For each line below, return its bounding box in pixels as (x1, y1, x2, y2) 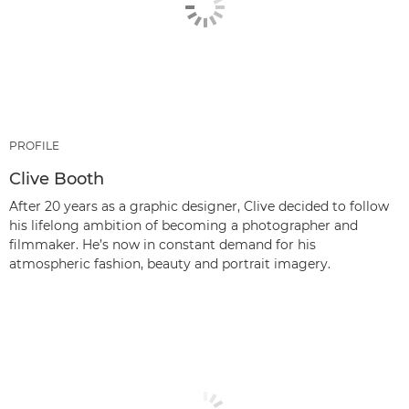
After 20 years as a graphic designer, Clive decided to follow (9, 197, 389, 215)
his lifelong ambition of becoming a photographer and (9, 216, 358, 234)
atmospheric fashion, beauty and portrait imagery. (9, 255, 330, 272)
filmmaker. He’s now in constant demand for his (9, 236, 316, 253)
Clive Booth (9, 168, 104, 189)
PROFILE (9, 138, 59, 152)
